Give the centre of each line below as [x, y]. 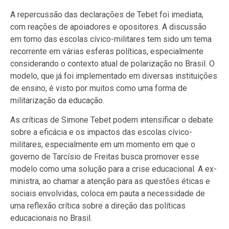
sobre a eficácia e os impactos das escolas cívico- [101, 132]
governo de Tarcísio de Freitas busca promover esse [105, 157]
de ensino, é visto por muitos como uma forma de [99, 88]
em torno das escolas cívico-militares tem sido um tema [111, 39]
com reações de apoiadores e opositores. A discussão [108, 27]
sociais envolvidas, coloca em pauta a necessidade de [108, 194]
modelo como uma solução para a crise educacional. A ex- [113, 169]
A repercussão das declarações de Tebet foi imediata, [107, 14]
